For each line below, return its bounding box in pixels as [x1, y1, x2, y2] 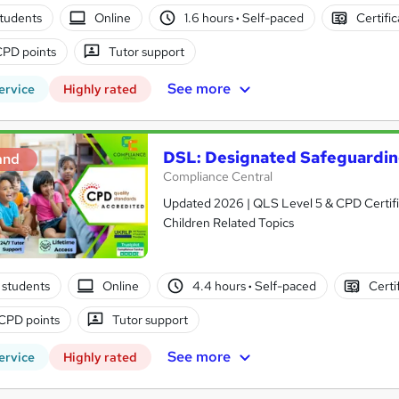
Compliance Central [163, 168, 273, 185]
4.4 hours [191, 277, 248, 294]
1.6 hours [183, 9, 236, 26]
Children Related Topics [163, 215, 294, 232]
